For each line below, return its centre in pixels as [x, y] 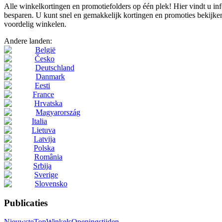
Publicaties [26, 203]
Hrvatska [48, 103]
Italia [39, 121]
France [43, 94]
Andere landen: [28, 41]
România [48, 157]
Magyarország [58, 112]
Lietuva [44, 130]
